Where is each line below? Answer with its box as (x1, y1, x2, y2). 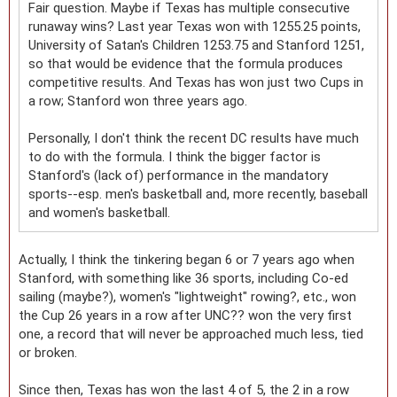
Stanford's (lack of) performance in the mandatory (28, 167, 328, 183)
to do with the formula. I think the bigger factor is (28, 148, 321, 165)
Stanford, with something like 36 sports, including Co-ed (19, 269, 348, 286)
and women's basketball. (28, 204, 170, 221)
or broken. (19, 344, 84, 361)
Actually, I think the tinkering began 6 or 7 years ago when (19, 251, 354, 268)
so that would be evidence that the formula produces (28, 55, 343, 72)
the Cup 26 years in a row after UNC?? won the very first (19, 307, 352, 323)
